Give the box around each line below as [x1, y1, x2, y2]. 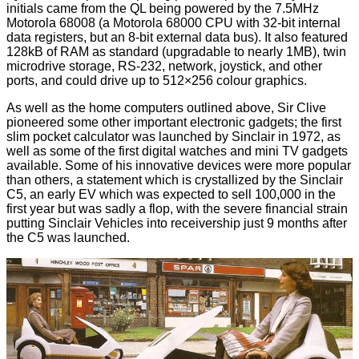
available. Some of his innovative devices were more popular [6, 159, 351, 173]
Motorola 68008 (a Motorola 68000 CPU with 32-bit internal [6, 16, 341, 30]
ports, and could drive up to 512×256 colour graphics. [6, 74, 307, 88]
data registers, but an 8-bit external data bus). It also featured [6, 30, 348, 45]
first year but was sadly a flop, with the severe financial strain [6, 202, 348, 216]
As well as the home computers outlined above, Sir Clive [6, 101, 326, 115]
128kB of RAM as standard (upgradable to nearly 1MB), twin [6, 45, 346, 59]
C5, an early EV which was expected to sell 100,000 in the [6, 188, 336, 202]
